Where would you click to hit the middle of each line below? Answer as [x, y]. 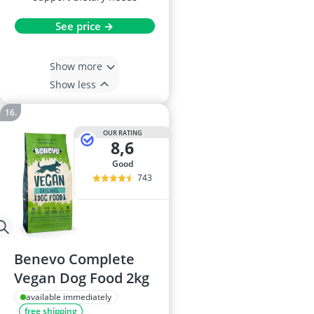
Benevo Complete [74, 259]
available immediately [69, 297]
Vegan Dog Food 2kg [82, 278]
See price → [84, 26]
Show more [76, 66]
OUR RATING [122, 132]
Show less [73, 84]
